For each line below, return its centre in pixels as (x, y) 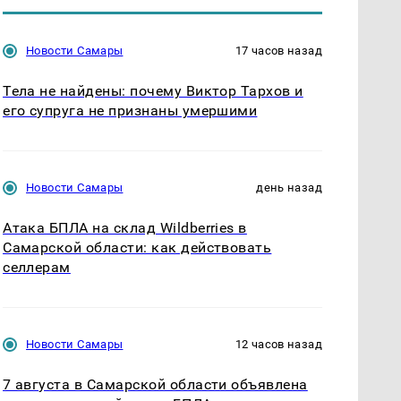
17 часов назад (278, 50)
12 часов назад (278, 344)
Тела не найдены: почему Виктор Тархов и (153, 90)
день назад (289, 187)
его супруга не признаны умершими (130, 110)
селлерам (37, 267)
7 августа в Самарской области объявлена (155, 384)
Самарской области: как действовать (137, 247)
